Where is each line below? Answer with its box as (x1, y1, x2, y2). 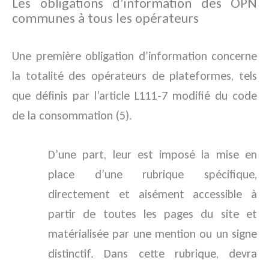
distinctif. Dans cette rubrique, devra (48, 246, 257, 261)
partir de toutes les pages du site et (48, 207, 257, 222)
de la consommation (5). (12, 108, 132, 123)
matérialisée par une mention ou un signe (48, 226, 257, 241)
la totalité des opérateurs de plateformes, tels (12, 68, 257, 83)
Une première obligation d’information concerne (12, 49, 257, 64)
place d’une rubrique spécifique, (48, 167, 257, 182)
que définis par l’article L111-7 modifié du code (12, 88, 257, 103)
